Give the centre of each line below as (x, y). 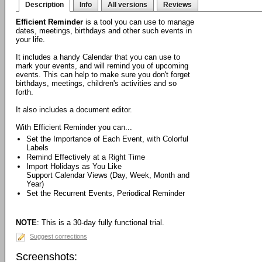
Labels (37, 148)
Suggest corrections (58, 236)
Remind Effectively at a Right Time (86, 157)
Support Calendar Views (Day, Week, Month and (108, 175)
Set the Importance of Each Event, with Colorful (107, 139)
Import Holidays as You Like (74, 166)
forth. (25, 92)
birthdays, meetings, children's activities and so (96, 83)
